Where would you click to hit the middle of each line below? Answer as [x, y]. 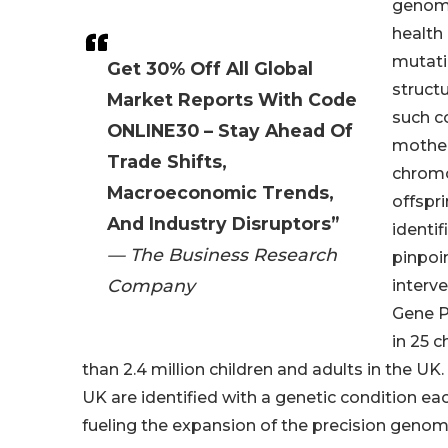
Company [151, 286]
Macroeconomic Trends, [220, 193]
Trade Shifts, [167, 162]
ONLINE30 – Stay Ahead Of [230, 131]
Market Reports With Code [232, 100]
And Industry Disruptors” [223, 224]
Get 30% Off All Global [210, 69]
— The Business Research [222, 255]
